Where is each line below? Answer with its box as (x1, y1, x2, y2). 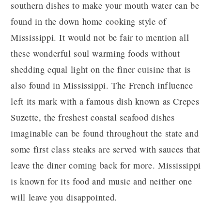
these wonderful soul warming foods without (11, 47, 180, 59)
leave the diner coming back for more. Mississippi (11, 159, 201, 171)
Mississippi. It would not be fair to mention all (11, 31, 189, 43)
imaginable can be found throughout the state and (11, 127, 199, 139)
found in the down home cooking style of (11, 15, 167, 27)
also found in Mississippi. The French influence (11, 79, 193, 91)
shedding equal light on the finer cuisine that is (11, 63, 191, 75)
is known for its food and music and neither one (11, 175, 192, 187)
